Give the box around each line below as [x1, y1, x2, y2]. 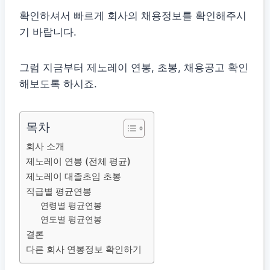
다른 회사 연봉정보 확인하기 [26, 243, 142, 256]
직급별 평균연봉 [26, 186, 92, 198]
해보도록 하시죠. [19, 78, 97, 90]
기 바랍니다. [19, 26, 77, 39]
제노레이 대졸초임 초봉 [26, 171, 121, 183]
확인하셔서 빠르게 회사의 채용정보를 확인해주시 [19, 10, 246, 22]
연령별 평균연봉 [40, 201, 102, 211]
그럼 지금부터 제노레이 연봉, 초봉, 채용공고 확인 [19, 61, 248, 74]
